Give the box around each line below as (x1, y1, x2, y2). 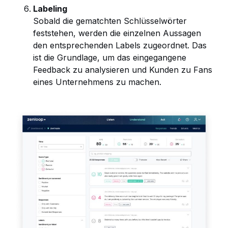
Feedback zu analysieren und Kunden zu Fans (33, 64, 212, 75)
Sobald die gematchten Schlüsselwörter (33, 15, 187, 26)
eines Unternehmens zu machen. (33, 76, 161, 87)
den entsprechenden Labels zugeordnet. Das (33, 40, 207, 50)
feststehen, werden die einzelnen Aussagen (33, 27, 201, 38)
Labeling (33, 3, 67, 14)
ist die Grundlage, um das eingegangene (33, 52, 186, 63)
